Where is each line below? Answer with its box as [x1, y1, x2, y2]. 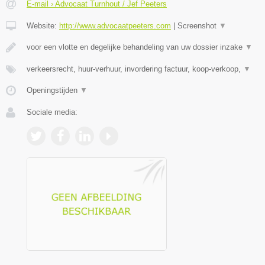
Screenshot [177, 21, 219, 30]
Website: [27, 21, 59, 30]
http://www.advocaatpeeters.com [59, 21, 171, 30]
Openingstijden [27, 85, 80, 95]
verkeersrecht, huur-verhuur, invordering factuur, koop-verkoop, [27, 64, 243, 73]
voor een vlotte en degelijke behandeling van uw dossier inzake [27, 42, 245, 51]
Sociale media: [27, 107, 77, 117]
